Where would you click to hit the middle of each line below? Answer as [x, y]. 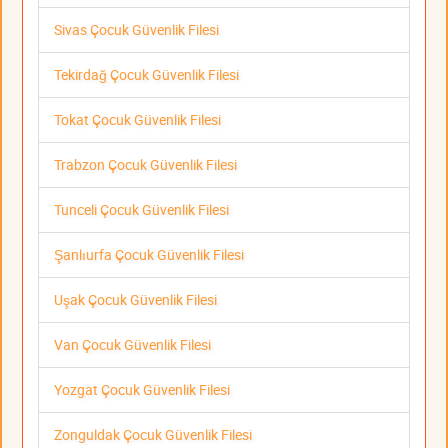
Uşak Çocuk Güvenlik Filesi [135, 299]
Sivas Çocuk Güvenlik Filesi [136, 29]
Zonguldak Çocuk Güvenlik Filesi [153, 434]
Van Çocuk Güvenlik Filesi [132, 344]
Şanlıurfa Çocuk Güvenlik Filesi [149, 254]
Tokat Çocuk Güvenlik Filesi [137, 119]
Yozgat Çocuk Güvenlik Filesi [142, 389]
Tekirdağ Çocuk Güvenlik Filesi [146, 74]
